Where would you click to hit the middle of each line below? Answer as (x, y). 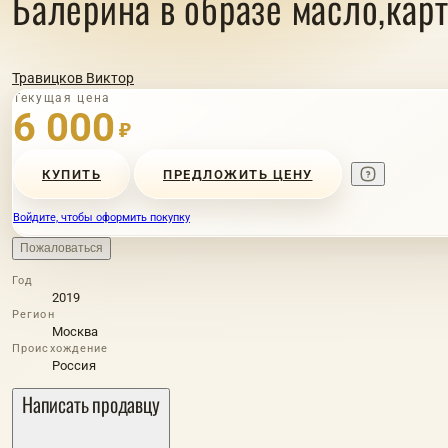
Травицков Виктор (73, 78)
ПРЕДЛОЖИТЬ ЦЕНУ (238, 174)
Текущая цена (62, 98)
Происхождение (60, 348)
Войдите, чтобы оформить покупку (101, 217)
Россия (74, 365)
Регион (33, 314)
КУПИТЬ (71, 174)
